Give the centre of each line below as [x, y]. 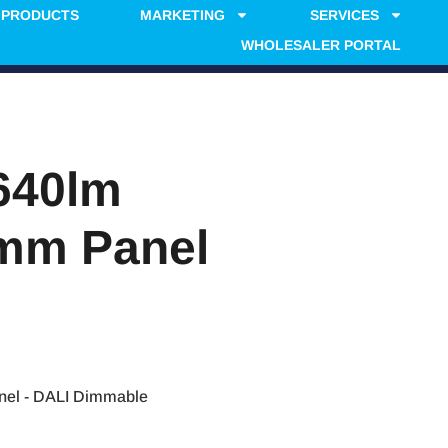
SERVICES [344, 15]
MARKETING [182, 15]
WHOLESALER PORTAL [320, 45]
